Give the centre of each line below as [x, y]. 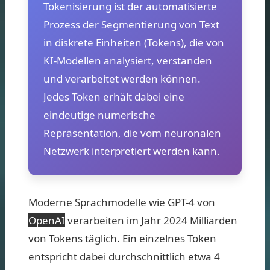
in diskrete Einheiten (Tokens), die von [134, 42]
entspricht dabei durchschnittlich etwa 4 [124, 256]
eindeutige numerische [99, 115]
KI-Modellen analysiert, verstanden [128, 60]
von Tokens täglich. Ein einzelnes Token [122, 238]
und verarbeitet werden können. [122, 78]
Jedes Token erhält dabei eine [114, 96]
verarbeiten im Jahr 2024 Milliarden [151, 220]
